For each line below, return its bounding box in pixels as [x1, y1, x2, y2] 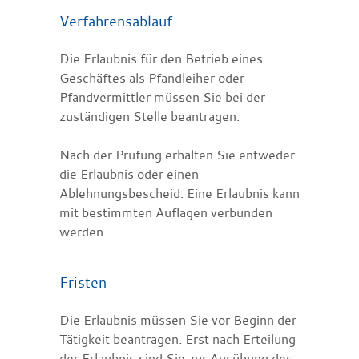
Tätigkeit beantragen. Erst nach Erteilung [59, 329, 296, 348]
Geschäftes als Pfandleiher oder [59, 68, 244, 87]
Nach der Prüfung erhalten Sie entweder [59, 145, 295, 163]
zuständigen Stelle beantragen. [59, 107, 240, 125]
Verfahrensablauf [59, 10, 172, 30]
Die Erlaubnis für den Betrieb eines [59, 49, 263, 67]
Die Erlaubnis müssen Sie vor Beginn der [59, 310, 296, 329]
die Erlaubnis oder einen [59, 164, 199, 183]
